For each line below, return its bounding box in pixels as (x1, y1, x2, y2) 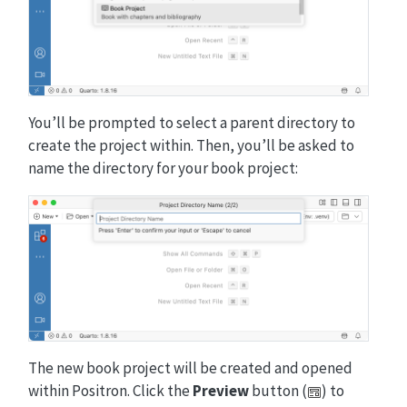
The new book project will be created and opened (27, 357, 352, 378)
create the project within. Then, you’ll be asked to (27, 134, 354, 155)
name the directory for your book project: (27, 157, 298, 178)
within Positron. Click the (27, 380, 193, 401)
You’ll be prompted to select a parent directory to (27, 112, 355, 133)
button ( (248, 380, 307, 401)
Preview (192, 380, 249, 401)
